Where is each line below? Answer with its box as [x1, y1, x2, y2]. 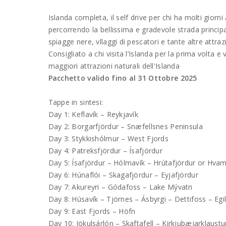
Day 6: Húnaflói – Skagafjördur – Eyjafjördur [48, 169, 198, 180]
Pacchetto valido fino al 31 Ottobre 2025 [48, 73, 197, 83]
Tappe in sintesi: [48, 97, 103, 107]
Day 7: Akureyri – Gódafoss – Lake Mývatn [48, 182, 193, 192]
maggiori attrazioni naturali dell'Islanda [48, 61, 180, 71]
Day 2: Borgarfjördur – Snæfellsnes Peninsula [48, 121, 203, 131]
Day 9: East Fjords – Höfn [48, 206, 136, 216]
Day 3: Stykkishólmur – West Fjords [48, 133, 169, 143]
